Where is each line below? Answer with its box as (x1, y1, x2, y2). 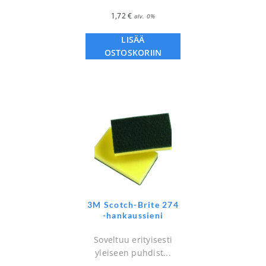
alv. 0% (134, 11, 156, 20)
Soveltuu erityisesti (94, 233, 172, 245)
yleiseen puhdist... (95, 246, 171, 258)
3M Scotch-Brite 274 (87, 199, 179, 210)
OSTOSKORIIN (104, 46, 162, 58)
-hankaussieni (102, 210, 164, 220)
